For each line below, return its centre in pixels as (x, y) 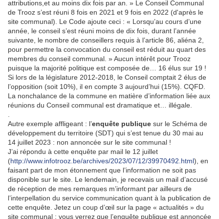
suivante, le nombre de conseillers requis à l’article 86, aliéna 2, (106, 40)
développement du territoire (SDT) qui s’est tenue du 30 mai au (106, 133)
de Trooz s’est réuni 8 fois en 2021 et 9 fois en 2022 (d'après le (106, 12)
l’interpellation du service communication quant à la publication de (109, 198)
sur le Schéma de (179, 124)
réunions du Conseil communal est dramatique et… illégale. (100, 105)
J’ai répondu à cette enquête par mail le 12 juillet (83, 152)
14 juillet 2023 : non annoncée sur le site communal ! (89, 142)
